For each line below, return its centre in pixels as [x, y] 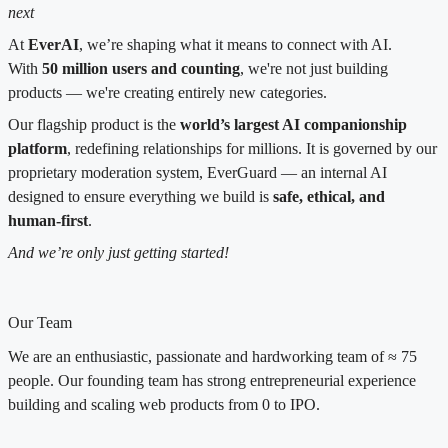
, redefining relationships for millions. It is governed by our [252, 149]
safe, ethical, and [329, 197]
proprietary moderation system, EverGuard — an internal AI [197, 173]
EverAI [53, 45]
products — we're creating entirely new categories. [167, 93]
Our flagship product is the [94, 125]
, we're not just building [314, 69]
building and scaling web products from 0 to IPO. [164, 405]
